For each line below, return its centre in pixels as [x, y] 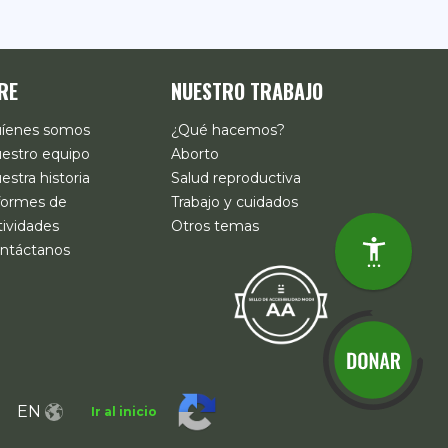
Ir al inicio [124, 411]
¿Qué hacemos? [228, 130]
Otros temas [215, 226]
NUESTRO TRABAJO [247, 91]
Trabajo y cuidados [234, 202]
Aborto [195, 154]
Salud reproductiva [236, 178]
